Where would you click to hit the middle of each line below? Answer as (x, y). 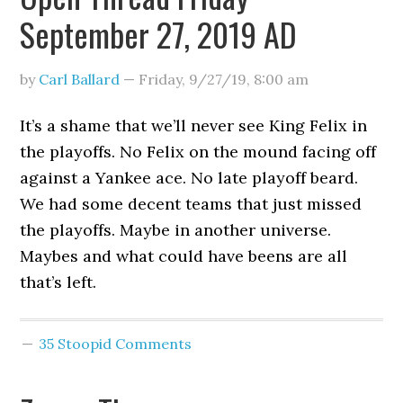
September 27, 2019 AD (159, 34)
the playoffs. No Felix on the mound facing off (198, 152)
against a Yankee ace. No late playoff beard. (189, 178)
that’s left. (58, 282)
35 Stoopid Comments (116, 344)
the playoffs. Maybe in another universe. (176, 230)
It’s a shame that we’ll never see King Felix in (194, 125)
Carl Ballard (80, 79)
